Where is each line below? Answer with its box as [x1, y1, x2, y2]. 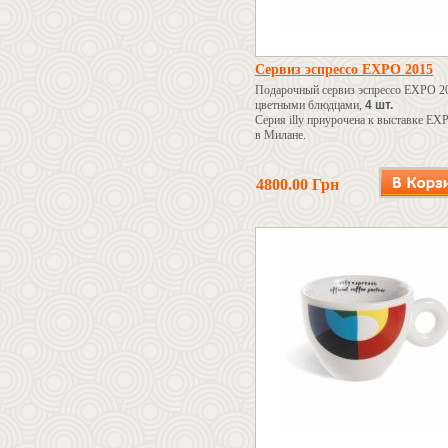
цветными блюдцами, [255, 98, 365, 112]
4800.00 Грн [256, 175, 339, 193]
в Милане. [255, 128, 309, 142]
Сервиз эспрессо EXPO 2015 [255, 62, 433, 77]
